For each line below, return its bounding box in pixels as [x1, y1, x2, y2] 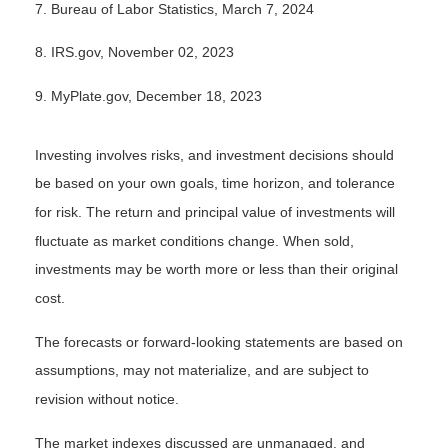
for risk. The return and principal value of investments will [35, 204, 395, 221]
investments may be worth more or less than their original [35, 261, 398, 278]
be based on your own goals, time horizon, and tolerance [35, 175, 395, 192]
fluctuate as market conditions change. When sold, [35, 232, 354, 249]
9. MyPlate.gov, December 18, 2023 [35, 88, 262, 105]
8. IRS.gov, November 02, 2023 [35, 44, 238, 61]
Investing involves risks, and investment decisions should [35, 147, 394, 163]
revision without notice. [35, 391, 179, 408]
